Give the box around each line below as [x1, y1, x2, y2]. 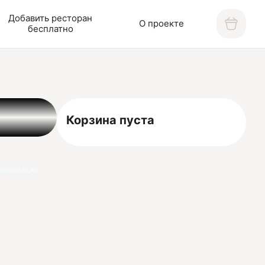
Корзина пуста [66, 112, 155, 127]
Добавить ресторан [8, 12, 92, 24]
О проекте [139, 18, 185, 30]
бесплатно [27, 23, 73, 35]
